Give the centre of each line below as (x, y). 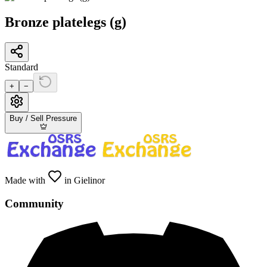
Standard (21, 67)
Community (34, 203)
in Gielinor (83, 181)
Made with (26, 181)
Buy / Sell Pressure (43, 119)
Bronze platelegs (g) (66, 22)
